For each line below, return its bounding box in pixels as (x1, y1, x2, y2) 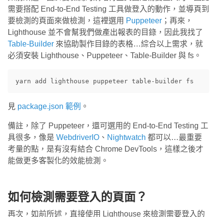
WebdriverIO (56, 133, 99, 142)
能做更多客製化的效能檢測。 (8, 156, 108, 165)
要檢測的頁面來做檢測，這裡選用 (8, 16, 126, 25)
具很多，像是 (8, 133, 56, 142)
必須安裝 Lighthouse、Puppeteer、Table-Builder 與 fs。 (8, 51, 201, 60)
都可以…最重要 (146, 133, 202, 142)
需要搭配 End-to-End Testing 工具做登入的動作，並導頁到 (8, 5, 209, 14)
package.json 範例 (17, 102, 81, 111)
